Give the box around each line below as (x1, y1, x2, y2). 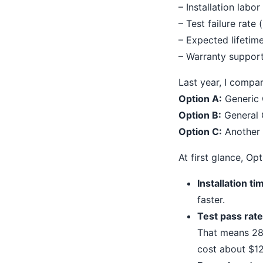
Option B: (178, 109, 221, 121)
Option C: (178, 126, 222, 137)
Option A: (178, 93, 222, 104)
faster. (197, 194, 225, 205)
